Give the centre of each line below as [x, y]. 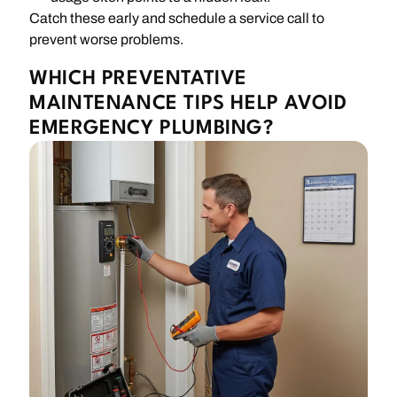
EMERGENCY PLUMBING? [152, 128]
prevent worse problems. [107, 39]
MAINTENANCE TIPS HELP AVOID [188, 103]
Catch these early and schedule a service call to [177, 18]
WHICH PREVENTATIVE [139, 78]
